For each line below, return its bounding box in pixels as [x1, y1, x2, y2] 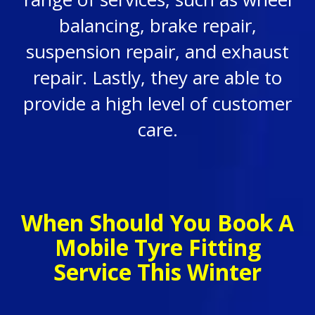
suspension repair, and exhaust [26, 39, 289, 64]
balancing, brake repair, [58, 13, 257, 38]
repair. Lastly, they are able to [33, 65, 282, 90]
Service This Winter [53, 257, 262, 287]
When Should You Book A [21, 207, 294, 238]
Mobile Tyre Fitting [54, 232, 261, 262]
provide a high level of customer [23, 91, 292, 116]
